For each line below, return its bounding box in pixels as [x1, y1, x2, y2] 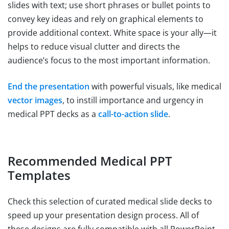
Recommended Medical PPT [8, 152, 172, 170]
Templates [8, 167, 71, 184]
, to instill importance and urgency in [62, 95, 203, 106]
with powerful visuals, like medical [89, 81, 221, 93]
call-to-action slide [98, 108, 168, 120]
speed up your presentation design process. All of [8, 210, 199, 221]
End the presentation [8, 81, 89, 93]
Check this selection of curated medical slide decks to [8, 196, 212, 208]
